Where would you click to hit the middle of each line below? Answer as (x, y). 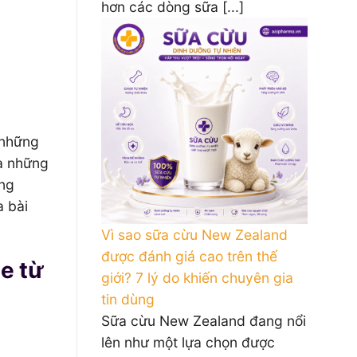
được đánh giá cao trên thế (189, 256)
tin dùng (128, 299)
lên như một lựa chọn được (188, 342)
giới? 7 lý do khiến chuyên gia (197, 278)
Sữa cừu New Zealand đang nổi (204, 321)
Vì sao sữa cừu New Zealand (194, 235)
